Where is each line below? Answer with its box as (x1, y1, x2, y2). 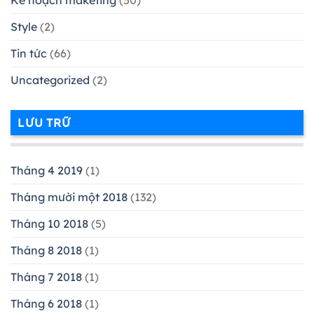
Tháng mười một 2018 (11, 189, 128, 204)
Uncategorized (11, 73, 90, 88)
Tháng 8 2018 (11, 243, 82, 257)
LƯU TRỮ (18, 116, 71, 130)
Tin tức (11, 46, 47, 61)
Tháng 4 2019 (11, 163, 83, 177)
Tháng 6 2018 (11, 296, 82, 310)
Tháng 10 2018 (11, 216, 88, 231)
